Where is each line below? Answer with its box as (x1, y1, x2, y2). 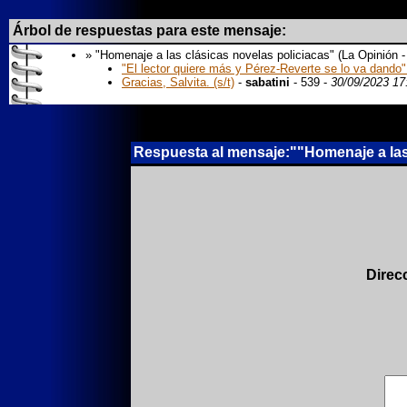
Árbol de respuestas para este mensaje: (13, 23, 286, 38)
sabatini (245, 75, 290, 89)
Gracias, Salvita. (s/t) (122, 75, 234, 89)
